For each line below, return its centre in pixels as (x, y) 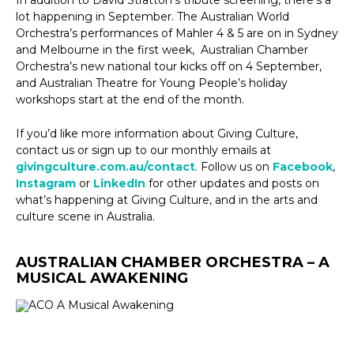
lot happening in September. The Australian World (153, 16)
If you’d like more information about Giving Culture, (157, 134)
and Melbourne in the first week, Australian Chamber (162, 49)
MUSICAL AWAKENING (102, 278)
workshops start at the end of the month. (130, 99)
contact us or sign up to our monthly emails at (143, 151)
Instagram (46, 184)
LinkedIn (119, 184)
